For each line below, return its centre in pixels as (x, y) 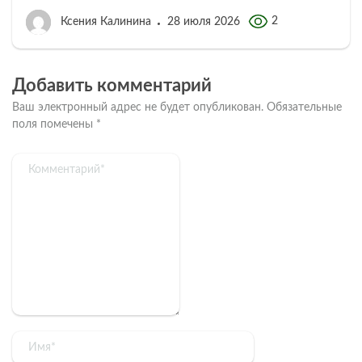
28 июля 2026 (204, 22)
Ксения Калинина (106, 22)
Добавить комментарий (112, 86)
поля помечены (54, 125)
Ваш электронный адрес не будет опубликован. (138, 108)
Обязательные (303, 108)
